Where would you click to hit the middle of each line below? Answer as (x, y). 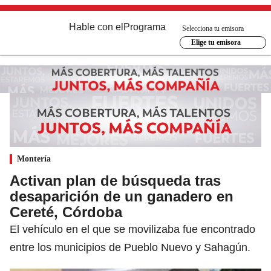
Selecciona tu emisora (213, 28)
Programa (145, 27)
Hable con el (96, 27)
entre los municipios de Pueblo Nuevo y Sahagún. (130, 247)
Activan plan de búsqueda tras (115, 180)
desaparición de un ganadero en (122, 196)
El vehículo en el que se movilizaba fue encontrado (132, 229)
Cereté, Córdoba (66, 212)
